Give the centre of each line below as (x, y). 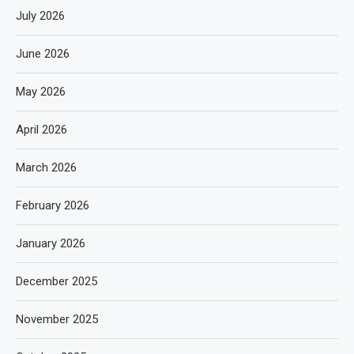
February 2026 (53, 205)
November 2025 (57, 319)
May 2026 (41, 92)
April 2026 (41, 130)
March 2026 (46, 168)
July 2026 (40, 16)
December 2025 (56, 281)
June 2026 (43, 54)
